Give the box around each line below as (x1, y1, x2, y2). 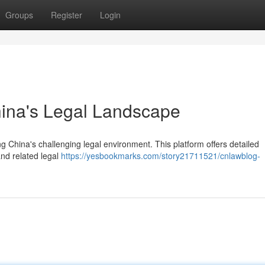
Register (51, 9, 82, 21)
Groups (5, 9, 33, 21)
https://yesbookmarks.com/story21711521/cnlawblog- (61, 150, 260, 161)
